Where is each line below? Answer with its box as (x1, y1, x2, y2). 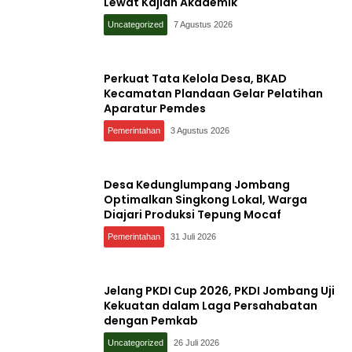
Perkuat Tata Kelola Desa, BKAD (104, 70, 287, 86)
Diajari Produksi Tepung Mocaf (104, 206, 281, 222)
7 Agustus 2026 (174, 19, 233, 29)
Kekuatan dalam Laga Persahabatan (104, 297, 317, 313)
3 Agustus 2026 (170, 125, 230, 135)
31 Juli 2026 (170, 231, 216, 241)
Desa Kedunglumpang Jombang (104, 176, 290, 192)
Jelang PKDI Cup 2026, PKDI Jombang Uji (104, 282, 335, 299)
